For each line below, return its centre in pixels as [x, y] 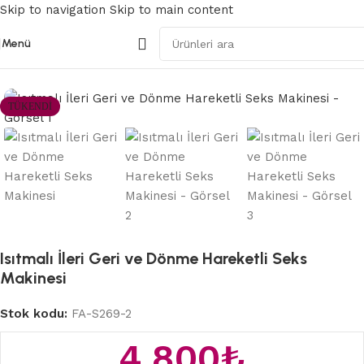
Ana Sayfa [38, 63]
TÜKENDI [30, 106]
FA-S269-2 [102, 314]
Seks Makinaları [121, 63]
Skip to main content [171, 10]
